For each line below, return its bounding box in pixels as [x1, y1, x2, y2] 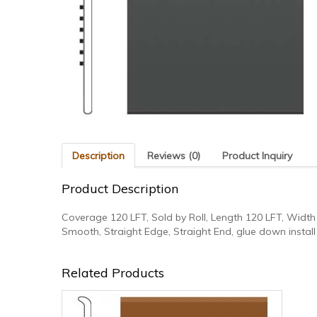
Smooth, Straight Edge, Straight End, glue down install [62, 225, 316, 238]
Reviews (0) [147, 149, 200, 162]
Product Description [62, 180, 178, 197]
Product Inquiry [222, 149, 292, 162]
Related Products [62, 264, 164, 281]
